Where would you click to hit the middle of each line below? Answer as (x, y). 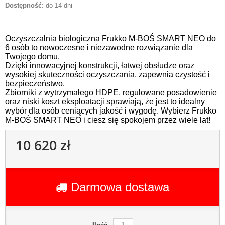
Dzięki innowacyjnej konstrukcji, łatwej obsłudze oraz (100, 65)
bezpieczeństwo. (35, 83)
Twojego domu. (32, 56)
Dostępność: (24, 5)
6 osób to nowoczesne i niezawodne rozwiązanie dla (99, 47)
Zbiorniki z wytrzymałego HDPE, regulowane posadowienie (111, 92)
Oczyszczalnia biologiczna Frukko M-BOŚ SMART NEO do (110, 38)
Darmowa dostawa (120, 187)
